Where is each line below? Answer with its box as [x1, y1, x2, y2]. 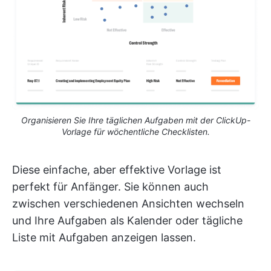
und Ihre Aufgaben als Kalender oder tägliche [12, 214, 243, 227]
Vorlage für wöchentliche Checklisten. [61, 126, 210, 137]
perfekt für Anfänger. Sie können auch [12, 180, 209, 193]
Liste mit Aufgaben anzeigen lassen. [12, 230, 196, 244]
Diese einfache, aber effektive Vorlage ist [12, 163, 221, 176]
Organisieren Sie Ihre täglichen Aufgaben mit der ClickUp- [21, 114, 250, 125]
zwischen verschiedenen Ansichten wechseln [12, 197, 244, 210]
